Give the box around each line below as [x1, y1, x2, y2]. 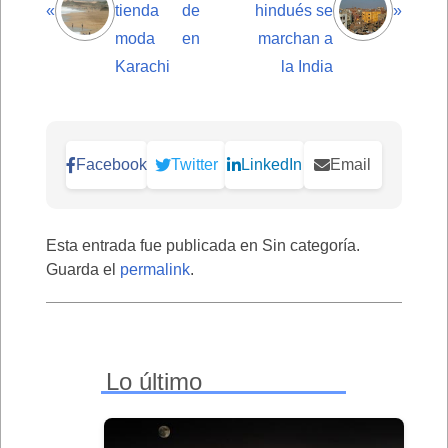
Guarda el [46, 260, 120, 278]
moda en [115, 29, 200, 47]
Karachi [115, 57, 170, 75]
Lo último [106, 367, 202, 395]
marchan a [258, 29, 333, 47]
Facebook [76, 155, 147, 173]
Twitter [170, 155, 218, 173]
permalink [120, 260, 190, 278]
